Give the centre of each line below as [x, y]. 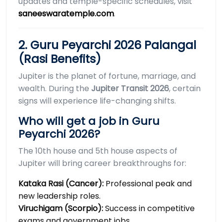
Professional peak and [148, 184]
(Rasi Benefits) [60, 59]
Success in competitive [149, 209]
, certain [185, 89]
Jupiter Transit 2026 [130, 89]
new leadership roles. [59, 196]
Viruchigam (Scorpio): [61, 209]
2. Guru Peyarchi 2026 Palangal [107, 45]
